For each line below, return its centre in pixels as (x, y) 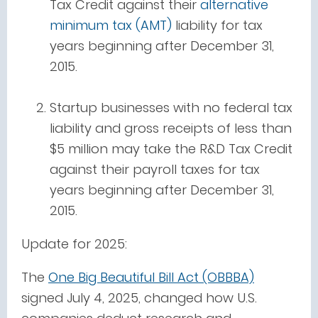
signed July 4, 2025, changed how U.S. (139, 298)
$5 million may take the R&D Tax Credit (171, 149)
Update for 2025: (74, 244)
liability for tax (217, 25)
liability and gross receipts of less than (171, 128)
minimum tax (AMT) (111, 25)
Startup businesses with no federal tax (171, 108)
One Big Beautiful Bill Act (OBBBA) (151, 277)
